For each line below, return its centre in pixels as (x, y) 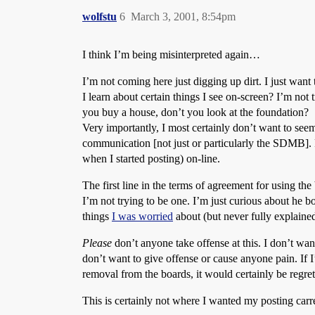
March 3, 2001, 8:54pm (183, 17)
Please (97, 243)
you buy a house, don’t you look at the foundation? (195, 112)
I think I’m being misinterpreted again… (171, 54)
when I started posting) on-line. (151, 159)
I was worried (142, 216)
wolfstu (99, 17)
